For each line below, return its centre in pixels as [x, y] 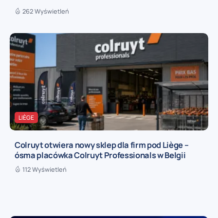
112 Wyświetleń [45, 170]
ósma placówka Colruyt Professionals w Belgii [100, 155]
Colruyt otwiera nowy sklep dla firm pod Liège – [102, 145]
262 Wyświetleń [46, 11]
